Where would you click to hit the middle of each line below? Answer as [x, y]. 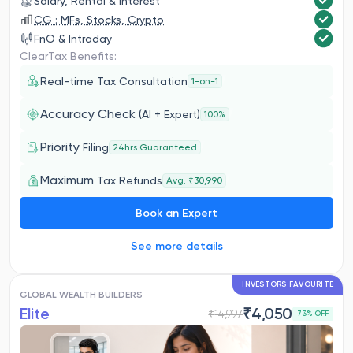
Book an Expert [176, 213]
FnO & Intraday [73, 38]
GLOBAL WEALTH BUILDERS [81, 295]
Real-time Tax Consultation [114, 81]
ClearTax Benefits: [68, 56]
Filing [96, 147]
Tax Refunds [130, 180]
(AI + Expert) [168, 114]
